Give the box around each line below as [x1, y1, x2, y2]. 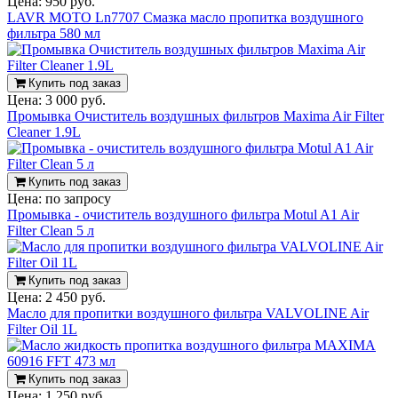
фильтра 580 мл [7, 26, 100, 42]
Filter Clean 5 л [7, 223, 94, 239]
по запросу [45, 191, 111, 207]
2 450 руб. [45, 290, 106, 306]
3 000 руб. [45, 92, 106, 108]
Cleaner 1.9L [7, 124, 81, 140]
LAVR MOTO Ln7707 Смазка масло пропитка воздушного [7, 10, 363, 26]
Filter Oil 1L [7, 322, 77, 338]
